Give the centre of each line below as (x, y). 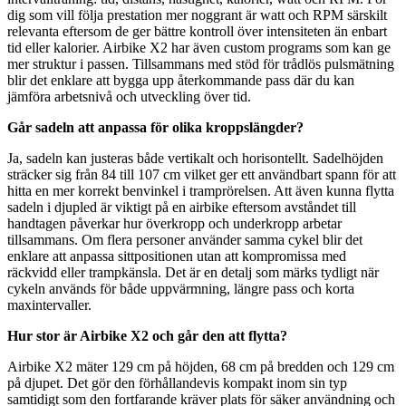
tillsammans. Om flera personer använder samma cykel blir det (185, 239)
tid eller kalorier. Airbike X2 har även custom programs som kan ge (199, 47)
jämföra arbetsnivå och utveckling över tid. (129, 96)
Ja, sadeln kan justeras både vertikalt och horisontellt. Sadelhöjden (195, 158)
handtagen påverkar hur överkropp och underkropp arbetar (174, 223)
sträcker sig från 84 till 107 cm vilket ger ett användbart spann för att (202, 174)
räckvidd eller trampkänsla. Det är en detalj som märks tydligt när (193, 272)
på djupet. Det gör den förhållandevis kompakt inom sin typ (177, 382)
